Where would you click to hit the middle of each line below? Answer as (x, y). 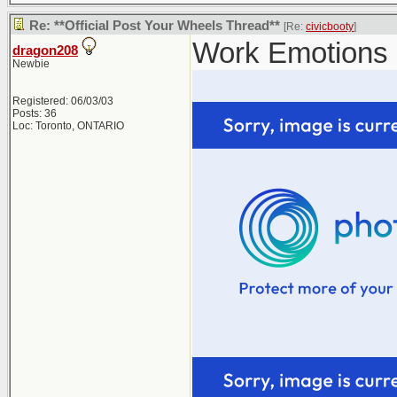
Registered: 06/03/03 (63, 101)
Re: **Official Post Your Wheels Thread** (155, 26)
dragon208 (45, 51)
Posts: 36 (35, 113)
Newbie (31, 64)
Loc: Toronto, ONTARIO (68, 126)
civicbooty (330, 27)
